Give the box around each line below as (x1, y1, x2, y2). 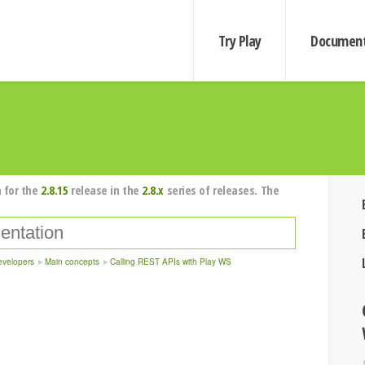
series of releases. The (163, 182, 279, 198)
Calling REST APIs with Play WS (110, 256, 231, 267)
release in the (68, 182, 143, 198)
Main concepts (45, 256, 99, 267)
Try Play (218, 31, 262, 51)
